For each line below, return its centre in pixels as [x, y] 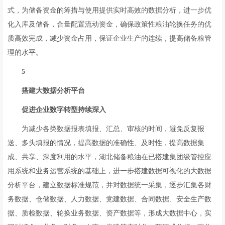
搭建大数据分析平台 [53, 91]
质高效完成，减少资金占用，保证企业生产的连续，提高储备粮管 [110, 38]
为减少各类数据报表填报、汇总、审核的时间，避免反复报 [113, 129]
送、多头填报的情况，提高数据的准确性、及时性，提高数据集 [106, 143]
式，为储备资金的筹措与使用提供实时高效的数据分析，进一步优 [110, 10]
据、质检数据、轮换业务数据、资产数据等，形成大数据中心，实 [110, 213]
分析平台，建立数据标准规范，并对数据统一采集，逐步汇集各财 [110, 185]
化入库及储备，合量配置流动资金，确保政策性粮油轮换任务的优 [110, 24]
